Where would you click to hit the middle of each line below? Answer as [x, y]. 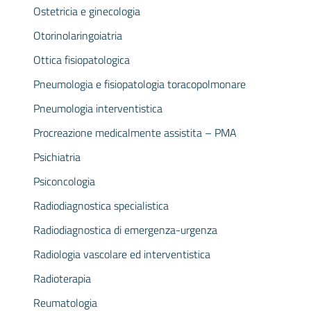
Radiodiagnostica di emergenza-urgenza [125, 230]
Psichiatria [57, 157]
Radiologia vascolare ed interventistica [122, 254]
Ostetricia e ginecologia [87, 11]
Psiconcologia [64, 181]
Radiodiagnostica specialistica [101, 205]
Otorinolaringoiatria [78, 35]
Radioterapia [62, 278]
